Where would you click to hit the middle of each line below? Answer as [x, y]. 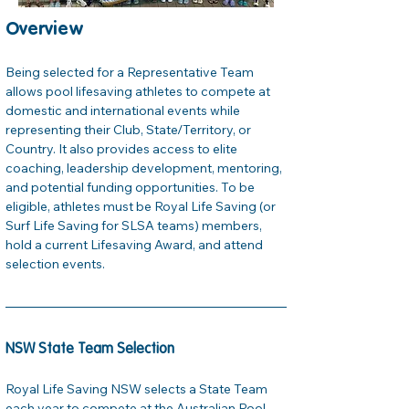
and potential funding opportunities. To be [131, 187]
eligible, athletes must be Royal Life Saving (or [142, 206]
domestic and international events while [124, 110]
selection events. [55, 264]
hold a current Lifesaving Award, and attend [136, 245]
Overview [45, 30]
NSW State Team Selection [90, 350]
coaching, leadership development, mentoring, [145, 168]
